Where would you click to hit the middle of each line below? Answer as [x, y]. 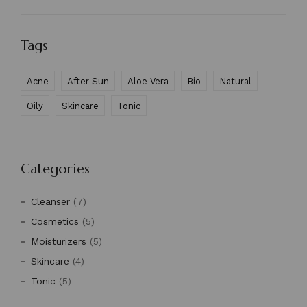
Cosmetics [55, 222]
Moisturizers [59, 242]
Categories [55, 169]
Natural [235, 82]
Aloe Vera [148, 82]
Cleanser [50, 202]
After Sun [88, 82]
